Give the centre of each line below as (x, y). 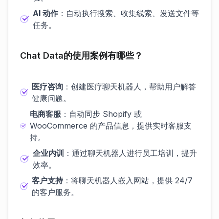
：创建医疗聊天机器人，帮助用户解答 (130, 87)
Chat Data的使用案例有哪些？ (81, 55)
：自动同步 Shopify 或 (101, 114)
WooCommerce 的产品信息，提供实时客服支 (110, 126)
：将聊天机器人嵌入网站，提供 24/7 (128, 180)
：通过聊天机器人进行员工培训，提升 (130, 153)
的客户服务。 (55, 192)
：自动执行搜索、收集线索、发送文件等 (128, 13)
